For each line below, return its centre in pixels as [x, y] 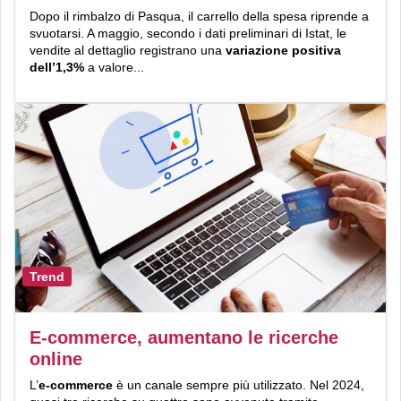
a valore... [114, 67]
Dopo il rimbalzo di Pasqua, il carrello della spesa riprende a [199, 16]
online [56, 358]
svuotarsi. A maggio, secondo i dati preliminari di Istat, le [188, 33]
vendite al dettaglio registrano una [128, 50]
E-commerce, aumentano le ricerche [184, 337]
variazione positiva [283, 50]
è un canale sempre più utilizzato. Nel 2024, [240, 384]
